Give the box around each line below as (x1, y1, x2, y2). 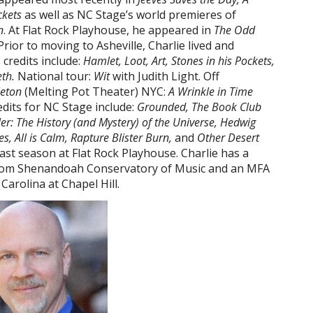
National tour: (15, 68, 94, 84)
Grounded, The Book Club (137, 99, 261, 115)
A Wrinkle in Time (168, 84, 253, 99)
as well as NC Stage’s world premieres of (22, 7, 236, 22)
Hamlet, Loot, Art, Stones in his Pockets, (83, 53, 275, 68)
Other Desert (197, 130, 259, 145)
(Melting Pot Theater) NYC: (22, 84, 168, 99)
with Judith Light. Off (112, 68, 219, 84)
